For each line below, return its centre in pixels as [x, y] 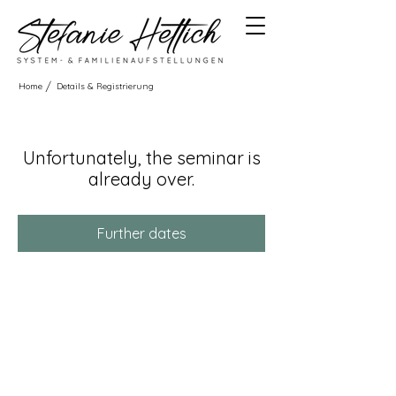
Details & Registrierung [105, 86]
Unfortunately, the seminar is [141, 158]
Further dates [141, 233]
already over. [141, 179]
